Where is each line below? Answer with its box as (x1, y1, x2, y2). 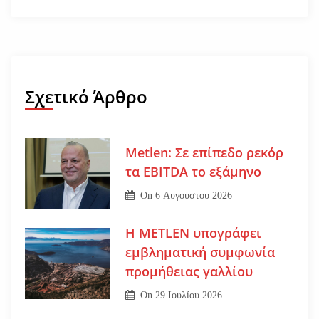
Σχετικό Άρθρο (25, 84, 147, 108)
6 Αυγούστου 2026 (155, 190, 233, 202)
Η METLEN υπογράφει (125, 224, 261, 241)
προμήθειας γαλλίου (125, 262, 253, 280)
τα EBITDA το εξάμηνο (125, 163, 261, 181)
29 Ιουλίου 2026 (155, 289, 223, 300)
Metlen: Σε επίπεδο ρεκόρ (125, 144, 283, 162)
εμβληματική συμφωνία (125, 243, 275, 261)
